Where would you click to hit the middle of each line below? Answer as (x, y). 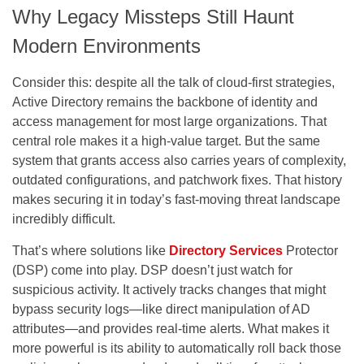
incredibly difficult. (64, 219)
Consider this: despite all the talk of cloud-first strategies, (173, 82)
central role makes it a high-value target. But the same (166, 141)
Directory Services (226, 250)
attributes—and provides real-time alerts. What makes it (171, 328)
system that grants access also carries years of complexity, (179, 160)
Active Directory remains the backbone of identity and (165, 102)
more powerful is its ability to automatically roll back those (177, 348)
